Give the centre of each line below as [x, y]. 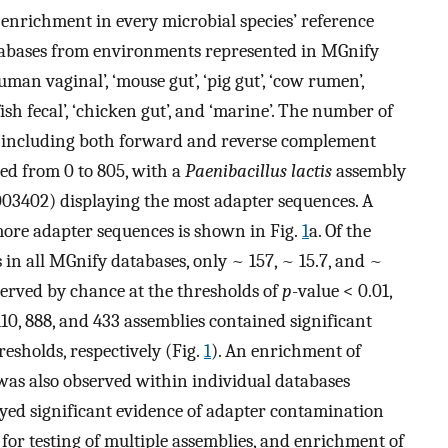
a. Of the [340, 230]
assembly [369, 170]
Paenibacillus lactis [258, 170]
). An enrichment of [286, 350]
